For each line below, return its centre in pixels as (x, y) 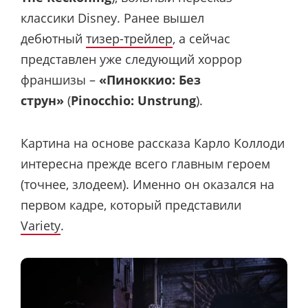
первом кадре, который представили (131, 205)
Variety (41, 225)
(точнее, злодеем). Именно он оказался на (147, 184)
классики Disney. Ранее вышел (112, 18)
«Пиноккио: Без (150, 79)
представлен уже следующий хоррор (131, 59)
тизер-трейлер (129, 38)
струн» (42, 100)
